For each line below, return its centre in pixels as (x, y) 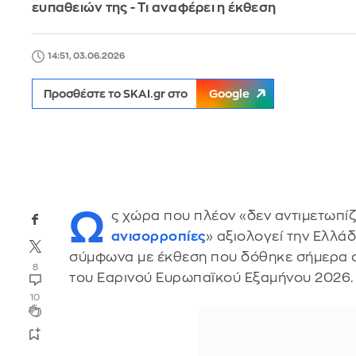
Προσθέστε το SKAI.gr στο (117, 94)
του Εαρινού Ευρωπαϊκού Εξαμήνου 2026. (211, 277)
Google (229, 94)
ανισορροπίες (158, 236)
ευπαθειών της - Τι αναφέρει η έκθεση (154, 8)
